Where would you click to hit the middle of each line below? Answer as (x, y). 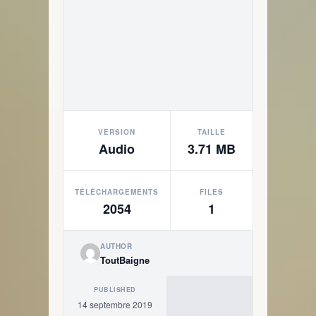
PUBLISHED (115, 290)
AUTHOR (116, 246)
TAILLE (212, 132)
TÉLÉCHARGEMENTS (117, 192)
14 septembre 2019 (115, 304)
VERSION (117, 132)
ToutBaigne (125, 260)
